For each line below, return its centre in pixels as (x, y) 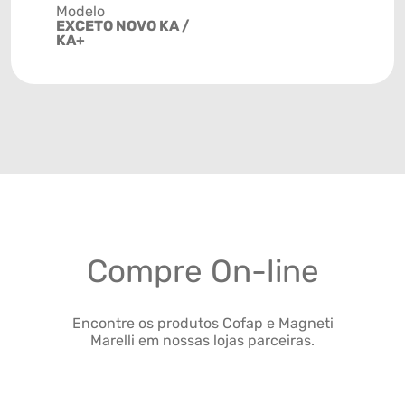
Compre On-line (202, 272)
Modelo (80, 12)
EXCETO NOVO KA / (123, 26)
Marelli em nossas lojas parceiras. (202, 341)
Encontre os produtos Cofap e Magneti (202, 324)
